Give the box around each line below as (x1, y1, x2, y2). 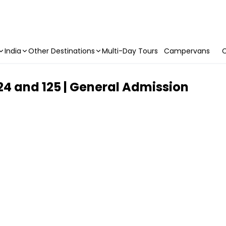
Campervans (164, 46, 210, 56)
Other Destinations (28, 46, 95, 56)
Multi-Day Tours (102, 46, 158, 56)
